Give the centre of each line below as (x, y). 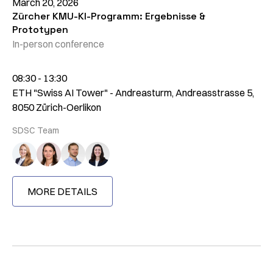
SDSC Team (36, 131)
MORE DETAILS (62, 192)
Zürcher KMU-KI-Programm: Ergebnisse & (109, 16)
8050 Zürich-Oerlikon (57, 108)
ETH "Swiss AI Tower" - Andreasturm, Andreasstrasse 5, (133, 93)
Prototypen (40, 30)
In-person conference (58, 44)
